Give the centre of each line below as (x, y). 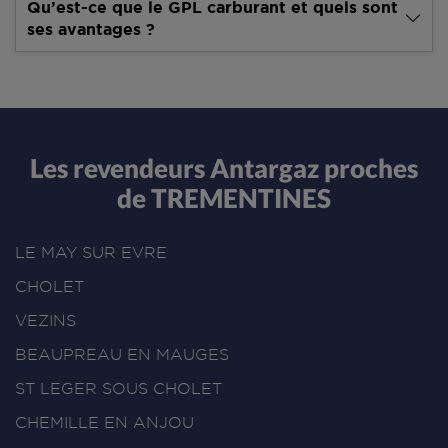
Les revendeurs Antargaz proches (224, 168)
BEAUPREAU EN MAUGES (122, 354)
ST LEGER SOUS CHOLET (118, 388)
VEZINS (45, 320)
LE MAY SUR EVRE (91, 252)
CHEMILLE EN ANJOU (104, 422)
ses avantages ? (91, 28)
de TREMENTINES (224, 198)
